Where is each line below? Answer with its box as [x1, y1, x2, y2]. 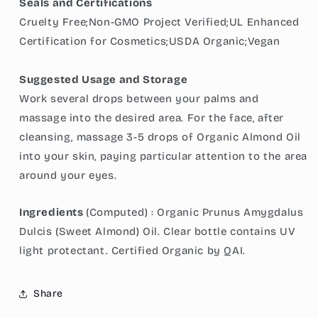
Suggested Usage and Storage [19, 72, 188, 86]
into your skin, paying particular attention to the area [19, 149, 308, 163]
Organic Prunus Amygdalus [153, 205, 304, 219]
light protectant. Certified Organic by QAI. [19, 243, 246, 257]
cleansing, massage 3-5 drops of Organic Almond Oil [19, 130, 302, 143]
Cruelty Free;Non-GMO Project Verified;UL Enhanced [19, 15, 300, 28]
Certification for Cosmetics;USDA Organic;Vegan [19, 34, 280, 48]
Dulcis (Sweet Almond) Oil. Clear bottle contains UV [19, 224, 296, 238]
